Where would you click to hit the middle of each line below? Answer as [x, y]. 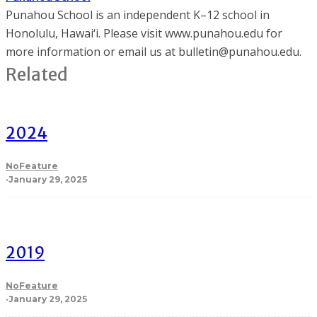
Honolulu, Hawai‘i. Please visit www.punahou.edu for [144, 34]
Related [37, 75]
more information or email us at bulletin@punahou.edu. [154, 52]
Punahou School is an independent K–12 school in [138, 15]
